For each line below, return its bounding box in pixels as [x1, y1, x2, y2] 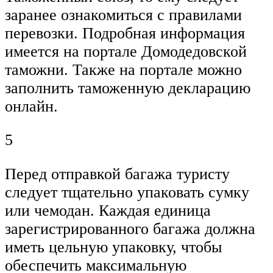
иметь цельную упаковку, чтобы [5, 238, 222, 256]
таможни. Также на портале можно [5, 60, 242, 79]
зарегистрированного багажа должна [5, 219, 255, 238]
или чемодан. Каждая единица [5, 201, 211, 219]
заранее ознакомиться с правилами [5, 5, 242, 24]
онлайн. [5, 97, 58, 115]
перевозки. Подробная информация [5, 24, 245, 42]
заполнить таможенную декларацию [5, 79, 250, 97]
